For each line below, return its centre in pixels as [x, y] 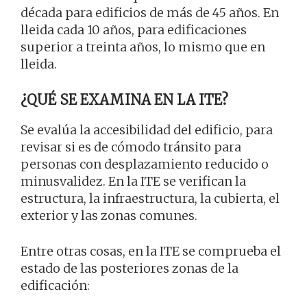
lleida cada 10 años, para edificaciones [134, 30]
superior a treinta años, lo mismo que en [143, 47]
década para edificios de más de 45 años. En [150, 13]
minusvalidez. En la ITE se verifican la [133, 182]
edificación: [55, 286]
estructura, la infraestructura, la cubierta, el [150, 199]
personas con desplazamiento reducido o [145, 164]
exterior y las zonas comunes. [109, 216]
